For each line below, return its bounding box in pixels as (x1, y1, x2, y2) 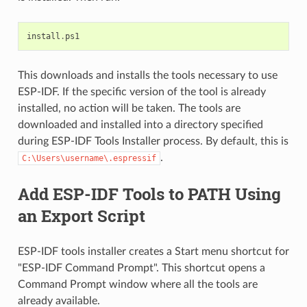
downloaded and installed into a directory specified (17, 119, 263, 130)
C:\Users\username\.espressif (21, 153, 156, 163)
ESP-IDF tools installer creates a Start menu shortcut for (17, 245, 289, 257)
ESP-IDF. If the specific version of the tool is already (17, 86, 266, 97)
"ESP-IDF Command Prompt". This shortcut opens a (17, 262, 265, 273)
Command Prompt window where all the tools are (17, 278, 258, 290)
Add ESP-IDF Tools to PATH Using (17, 182, 281, 205)
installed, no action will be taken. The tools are (17, 102, 241, 114)
